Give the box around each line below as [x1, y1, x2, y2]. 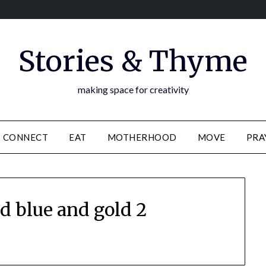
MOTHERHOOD [107, 132, 177, 142]
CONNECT [2, 132, 49, 142]
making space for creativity [77, 84, 189, 95]
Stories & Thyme [18, 43, 248, 79]
